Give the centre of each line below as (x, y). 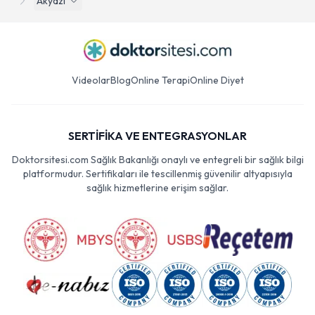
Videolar (91, 80)
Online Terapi (160, 80)
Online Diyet (217, 80)
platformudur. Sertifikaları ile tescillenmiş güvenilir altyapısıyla (157, 174)
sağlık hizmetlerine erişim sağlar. (157, 188)
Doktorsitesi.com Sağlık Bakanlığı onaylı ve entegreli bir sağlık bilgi (157, 160)
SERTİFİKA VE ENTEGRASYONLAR (157, 136)
